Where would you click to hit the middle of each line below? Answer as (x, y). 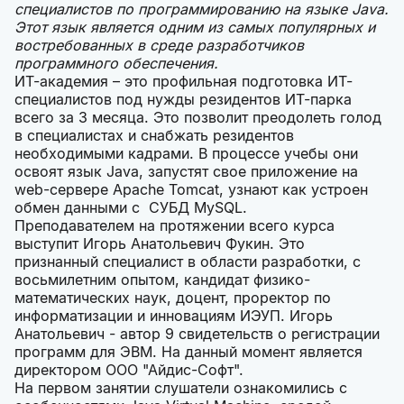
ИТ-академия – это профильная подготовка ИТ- (184, 82)
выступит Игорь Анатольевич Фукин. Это (160, 244)
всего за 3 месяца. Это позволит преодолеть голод (198, 118)
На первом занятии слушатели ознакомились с (181, 388)
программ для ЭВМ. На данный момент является (188, 352)
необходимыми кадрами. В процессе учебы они (186, 154)
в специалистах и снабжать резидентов (154, 136)
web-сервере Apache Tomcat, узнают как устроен (191, 190)
